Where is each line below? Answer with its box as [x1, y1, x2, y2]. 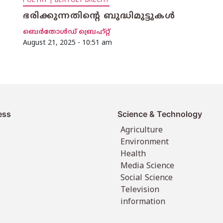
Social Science [120, 173, 173, 184]
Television [120, 185, 160, 196]
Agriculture [120, 125, 163, 136]
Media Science [120, 161, 175, 172]
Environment [120, 137, 169, 148]
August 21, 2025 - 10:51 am [23, 39, 112, 48]
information [120, 197, 166, 208]
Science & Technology [117, 109, 202, 119]
